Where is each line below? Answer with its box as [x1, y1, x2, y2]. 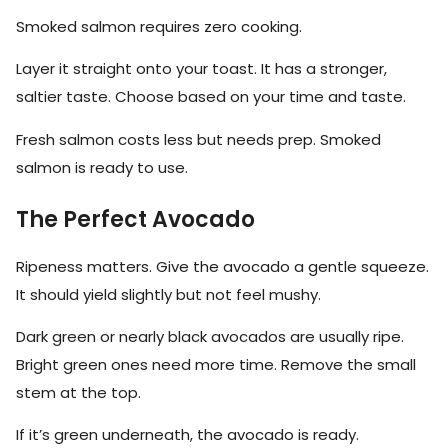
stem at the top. [16, 382, 141, 404]
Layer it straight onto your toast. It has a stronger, [16, 58, 387, 80]
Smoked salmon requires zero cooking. [16, 15, 302, 37]
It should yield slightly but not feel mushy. [16, 283, 321, 305]
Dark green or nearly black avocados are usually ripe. [16, 326, 404, 348]
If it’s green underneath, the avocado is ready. [16, 424, 359, 446]
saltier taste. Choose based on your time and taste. [16, 86, 406, 108]
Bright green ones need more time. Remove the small [16, 354, 416, 376]
